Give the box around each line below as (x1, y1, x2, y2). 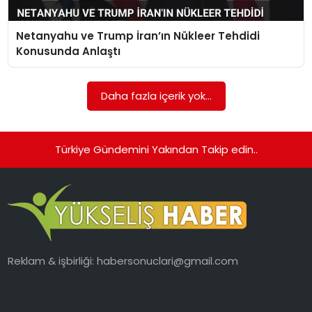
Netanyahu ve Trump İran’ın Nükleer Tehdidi (16, 28, 260, 43)
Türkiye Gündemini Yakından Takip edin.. (54, 142, 258, 157)
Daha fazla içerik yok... (100, 88, 212, 103)
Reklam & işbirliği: (8, 253, 97, 269)
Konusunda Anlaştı (16, 43, 121, 58)
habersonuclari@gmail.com (97, 253, 239, 269)
